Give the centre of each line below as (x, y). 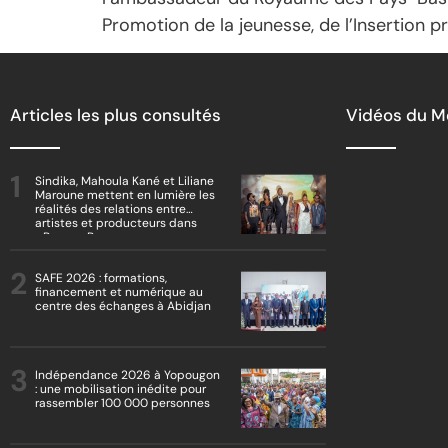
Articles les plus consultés (115, 115)
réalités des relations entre (110, 209)
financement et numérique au (119, 292)
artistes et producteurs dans (116, 223)
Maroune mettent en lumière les (125, 195)
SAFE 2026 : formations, (101, 278)
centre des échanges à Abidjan (123, 306)
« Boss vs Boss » (78, 237)
